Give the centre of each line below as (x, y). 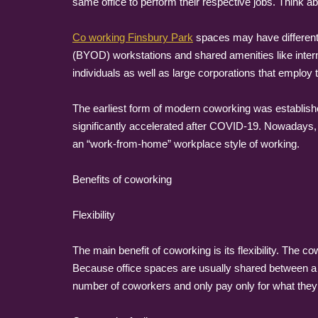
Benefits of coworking (122, 179)
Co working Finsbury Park (133, 37)
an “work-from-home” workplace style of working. (186, 144)
